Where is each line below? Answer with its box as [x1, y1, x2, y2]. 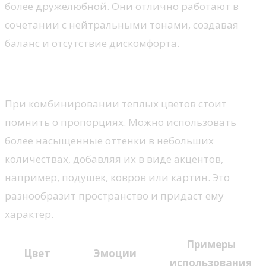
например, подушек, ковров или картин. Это [5, 170, 230, 184]
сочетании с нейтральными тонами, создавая [5, 18, 239, 32]
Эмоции [93, 246, 137, 260]
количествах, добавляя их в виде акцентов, [5, 152, 223, 166]
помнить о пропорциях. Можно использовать [5, 115, 236, 129]
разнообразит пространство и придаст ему [5, 189, 224, 202]
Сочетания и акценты [5, 65, 145, 82]
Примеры [186, 237, 236, 251]
